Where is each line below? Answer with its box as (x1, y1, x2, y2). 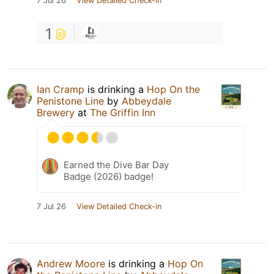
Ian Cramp (37, 83, 84, 96)
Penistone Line (37, 95, 104, 108)
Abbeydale (122, 95, 171, 108)
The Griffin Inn (90, 106, 155, 119)
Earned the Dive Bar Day (64, 159, 169, 171)
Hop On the (147, 83, 200, 96)
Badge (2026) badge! (64, 171, 154, 183)
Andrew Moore (37, 257, 105, 270)
